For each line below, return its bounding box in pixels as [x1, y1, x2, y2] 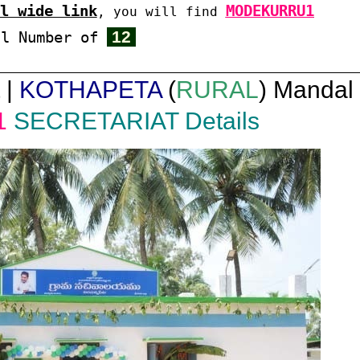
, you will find [96, 3, 226, 19]
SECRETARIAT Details [14, 108, 260, 135]
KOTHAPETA [19, 76, 162, 104]
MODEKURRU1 [225, 2, 314, 19]
